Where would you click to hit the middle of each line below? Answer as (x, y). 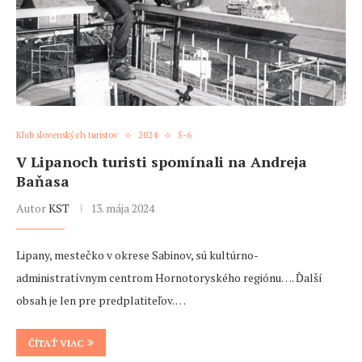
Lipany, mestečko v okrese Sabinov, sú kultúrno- (137, 255)
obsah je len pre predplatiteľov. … (101, 301)
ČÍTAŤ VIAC (56, 343)
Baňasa (43, 181)
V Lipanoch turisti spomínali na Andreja (162, 162)
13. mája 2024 (122, 208)
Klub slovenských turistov (67, 135)
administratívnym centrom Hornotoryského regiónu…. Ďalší (169, 278)
